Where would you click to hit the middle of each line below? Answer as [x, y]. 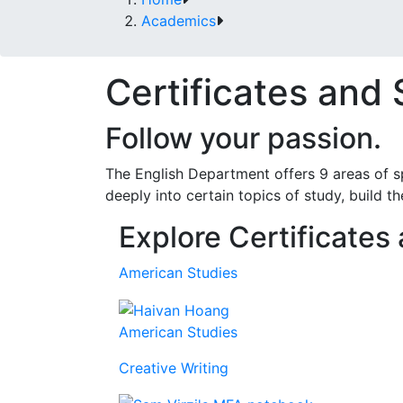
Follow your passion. [243, 138]
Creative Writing [174, 367]
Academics [179, 21]
